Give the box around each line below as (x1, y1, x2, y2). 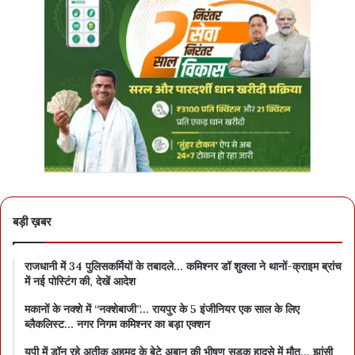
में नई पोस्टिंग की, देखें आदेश (25, 274, 136, 289)
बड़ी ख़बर (13, 214, 52, 230)
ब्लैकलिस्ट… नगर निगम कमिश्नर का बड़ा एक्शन (25, 317, 210, 332)
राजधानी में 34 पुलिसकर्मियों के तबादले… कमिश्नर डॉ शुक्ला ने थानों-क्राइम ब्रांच (25, 259, 342, 274)
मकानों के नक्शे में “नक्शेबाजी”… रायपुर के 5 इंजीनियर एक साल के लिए (25, 302, 300, 317)
